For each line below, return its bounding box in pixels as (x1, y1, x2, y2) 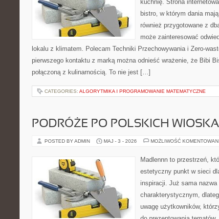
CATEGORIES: (44, 88, 79, 94)
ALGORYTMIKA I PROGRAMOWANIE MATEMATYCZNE (79, 88, 206, 94)
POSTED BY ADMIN (44, 138, 91, 144)
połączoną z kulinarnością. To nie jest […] (32, 68, 151, 76)
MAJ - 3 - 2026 (104, 138, 137, 144)
